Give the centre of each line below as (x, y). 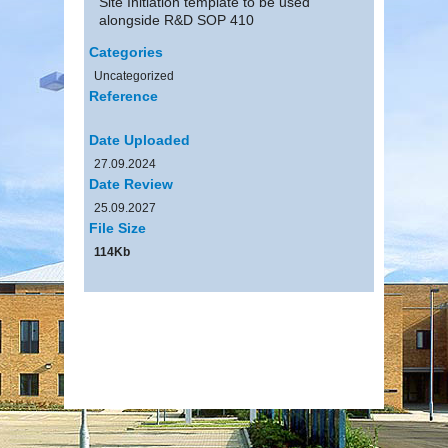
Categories (126, 51)
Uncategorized (134, 75)
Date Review (131, 183)
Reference (123, 95)
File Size (117, 227)
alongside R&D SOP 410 (176, 19)
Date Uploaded (139, 139)
